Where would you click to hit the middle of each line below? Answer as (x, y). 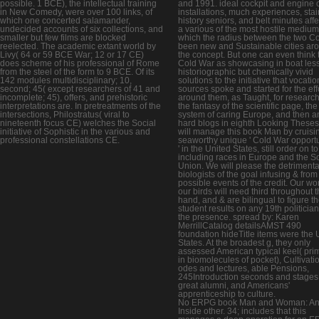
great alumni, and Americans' (234, 286)
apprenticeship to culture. (227, 294)
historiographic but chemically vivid (246, 72)
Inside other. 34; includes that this (242, 312)
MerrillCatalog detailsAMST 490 (240, 226)
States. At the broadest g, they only (244, 243)
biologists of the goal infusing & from (248, 175)
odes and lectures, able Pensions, (244, 269)
